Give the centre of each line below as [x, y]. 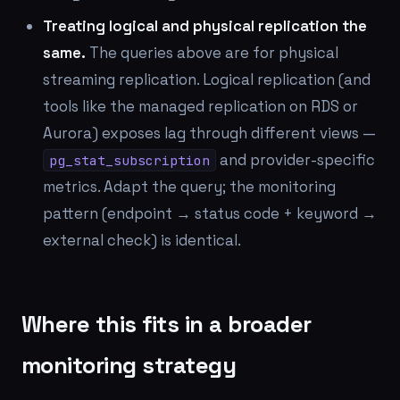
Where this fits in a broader [167, 324]
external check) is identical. [142, 240]
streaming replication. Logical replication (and [207, 79]
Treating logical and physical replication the [205, 26]
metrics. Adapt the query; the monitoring [189, 187]
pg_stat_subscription [129, 160]
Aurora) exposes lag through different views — [209, 133]
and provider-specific [296, 160]
